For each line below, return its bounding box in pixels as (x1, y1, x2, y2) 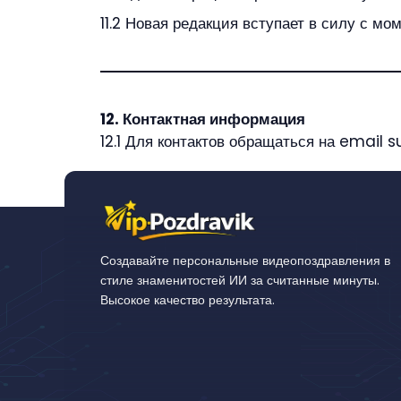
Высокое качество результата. (100, 290, 275, 309)
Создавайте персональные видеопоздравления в (100, 251, 390, 269)
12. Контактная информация (100, 107, 305, 130)
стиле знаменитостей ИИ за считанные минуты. (100, 270, 380, 289)
